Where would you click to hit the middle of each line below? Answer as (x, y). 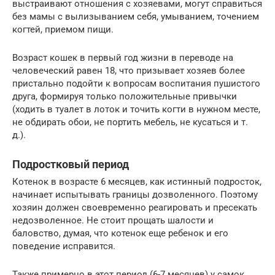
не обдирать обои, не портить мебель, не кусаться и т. (130, 122)
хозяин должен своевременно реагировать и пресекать (135, 207)
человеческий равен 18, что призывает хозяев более (129, 71)
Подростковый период (71, 164)
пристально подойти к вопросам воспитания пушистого (136, 83)
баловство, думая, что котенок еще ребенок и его (120, 233)
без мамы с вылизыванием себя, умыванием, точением (136, 17)
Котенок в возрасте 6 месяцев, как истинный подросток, (137, 182)
